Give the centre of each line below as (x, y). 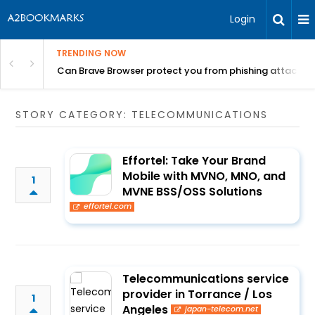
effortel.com (107, 206)
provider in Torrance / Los (198, 294)
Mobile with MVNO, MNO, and (204, 176)
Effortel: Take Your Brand (194, 161)
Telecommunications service (206, 279)
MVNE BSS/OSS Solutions (193, 192)
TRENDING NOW (91, 53)
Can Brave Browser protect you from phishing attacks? (185, 71)
